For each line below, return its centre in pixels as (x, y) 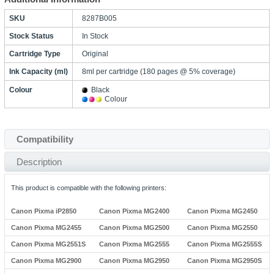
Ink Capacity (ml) (38, 72)
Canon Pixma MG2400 (134, 211)
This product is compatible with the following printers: (88, 188)
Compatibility (45, 139)
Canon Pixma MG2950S (225, 261)
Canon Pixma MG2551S (48, 244)
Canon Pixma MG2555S (225, 244)
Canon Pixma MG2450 (223, 211)
